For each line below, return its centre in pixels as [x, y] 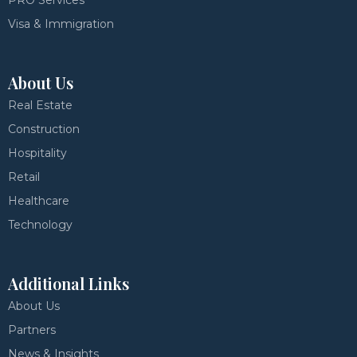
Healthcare [39, 201]
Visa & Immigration [61, 24]
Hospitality [37, 153]
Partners [32, 330]
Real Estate [40, 105]
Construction [44, 129]
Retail [24, 177]
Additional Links [69, 283]
